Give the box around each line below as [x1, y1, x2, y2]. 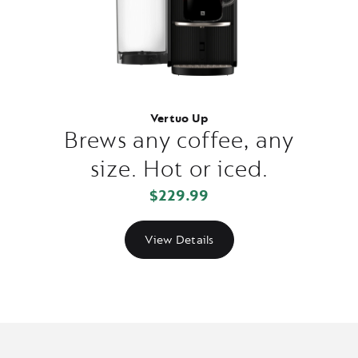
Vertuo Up [149, 111, 209, 126]
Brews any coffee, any [64, 126, 294, 155]
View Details [144, 232, 214, 248]
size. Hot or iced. [89, 155, 268, 184]
